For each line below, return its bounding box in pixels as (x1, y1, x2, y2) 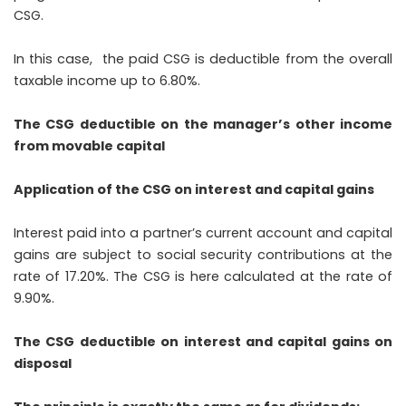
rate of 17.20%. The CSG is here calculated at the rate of (14, 267, 392, 286)
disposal (14, 354, 72, 373)
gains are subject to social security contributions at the (14, 246, 392, 265)
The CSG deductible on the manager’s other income (14, 115, 392, 134)
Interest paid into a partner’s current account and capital (14, 224, 392, 243)
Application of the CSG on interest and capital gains (14, 180, 374, 199)
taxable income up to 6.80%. (14, 72, 200, 91)
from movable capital (14, 137, 165, 156)
